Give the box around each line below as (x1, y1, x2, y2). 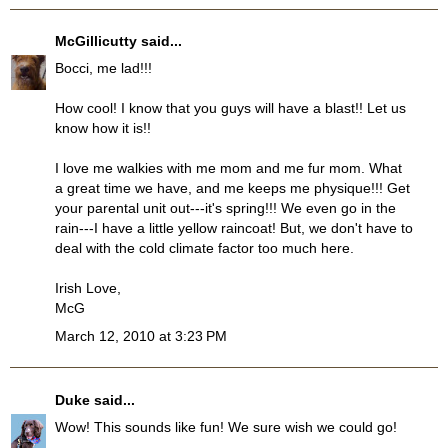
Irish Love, (55, 280, 121, 297)
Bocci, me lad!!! (55, 60, 152, 77)
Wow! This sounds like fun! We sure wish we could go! (55, 419, 397, 436)
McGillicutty (55, 33, 137, 50)
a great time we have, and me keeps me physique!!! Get (55, 180, 410, 197)
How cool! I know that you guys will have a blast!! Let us (55, 100, 406, 117)
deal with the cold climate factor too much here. (55, 240, 354, 257)
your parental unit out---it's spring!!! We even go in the (55, 200, 396, 217)
